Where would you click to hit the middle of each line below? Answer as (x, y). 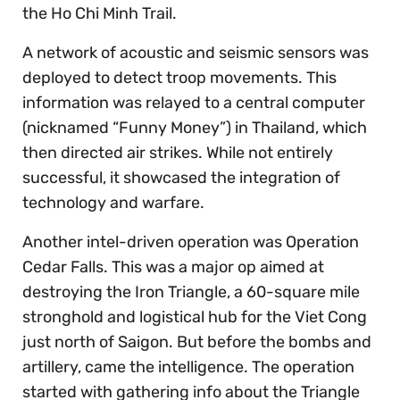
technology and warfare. (113, 203)
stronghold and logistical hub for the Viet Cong (195, 317)
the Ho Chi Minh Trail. (100, 14)
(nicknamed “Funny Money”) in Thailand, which (195, 128)
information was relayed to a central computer (194, 103)
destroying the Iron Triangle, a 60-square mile (191, 292)
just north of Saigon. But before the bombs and (197, 342)
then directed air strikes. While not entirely (178, 153)
